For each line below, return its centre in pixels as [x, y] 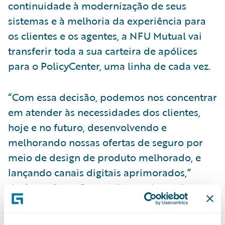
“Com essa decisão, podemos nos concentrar [113, 97]
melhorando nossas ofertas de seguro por [105, 142]
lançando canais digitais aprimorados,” [99, 172]
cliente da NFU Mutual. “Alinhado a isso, [101, 202]
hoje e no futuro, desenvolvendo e [87, 127]
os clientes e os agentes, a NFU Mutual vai [105, 35]
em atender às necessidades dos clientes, [104, 112]
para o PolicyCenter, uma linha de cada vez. [109, 66]
